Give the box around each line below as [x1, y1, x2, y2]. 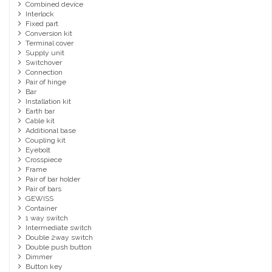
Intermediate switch [25, 223, 92, 233]
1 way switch [25, 214, 68, 223]
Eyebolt [25, 146, 50, 155]
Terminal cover [25, 39, 73, 48]
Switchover [25, 58, 62, 67]
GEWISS [25, 194, 53, 203]
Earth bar [25, 107, 55, 116]
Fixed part [25, 19, 58, 29]
